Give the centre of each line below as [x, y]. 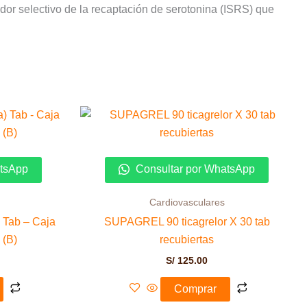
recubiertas [187, 240]
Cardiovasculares [187, 203]
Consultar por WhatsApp [194, 169]
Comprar [195, 289]
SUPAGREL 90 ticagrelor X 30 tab [187, 222]
